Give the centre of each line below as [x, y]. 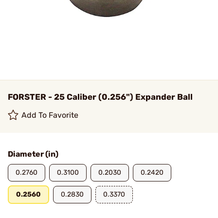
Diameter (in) [33, 154]
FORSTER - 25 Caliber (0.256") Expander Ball [100, 97]
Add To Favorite [50, 115]
